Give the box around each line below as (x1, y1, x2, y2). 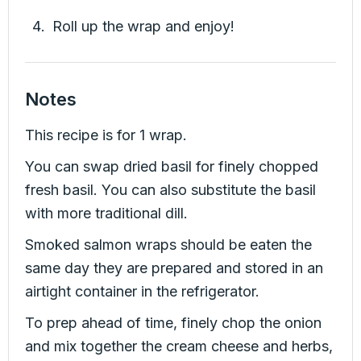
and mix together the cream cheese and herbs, (25, 338, 333, 355)
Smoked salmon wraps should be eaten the (25, 236, 312, 254)
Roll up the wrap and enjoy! (52, 18, 235, 35)
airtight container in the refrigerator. (25, 283, 259, 301)
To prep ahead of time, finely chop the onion (25, 314, 322, 332)
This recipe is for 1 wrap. (25, 127, 187, 144)
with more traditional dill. (25, 205, 188, 222)
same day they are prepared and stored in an (25, 259, 323, 277)
